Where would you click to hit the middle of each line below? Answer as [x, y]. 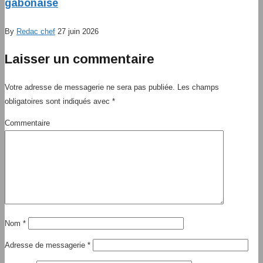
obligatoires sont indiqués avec [58, 101]
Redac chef [36, 31]
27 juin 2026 [78, 31]
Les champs [197, 87]
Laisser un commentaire [80, 59]
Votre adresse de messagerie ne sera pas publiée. [90, 87]
